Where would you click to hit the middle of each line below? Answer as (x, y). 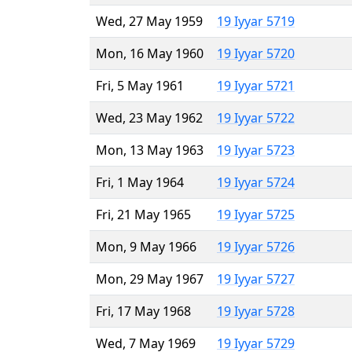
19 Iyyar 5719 (256, 21)
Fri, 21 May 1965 (143, 214)
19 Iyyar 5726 (256, 246)
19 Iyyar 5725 (256, 214)
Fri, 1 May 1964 (140, 182)
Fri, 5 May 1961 (140, 85)
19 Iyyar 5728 (256, 311)
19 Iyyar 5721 (256, 85)
